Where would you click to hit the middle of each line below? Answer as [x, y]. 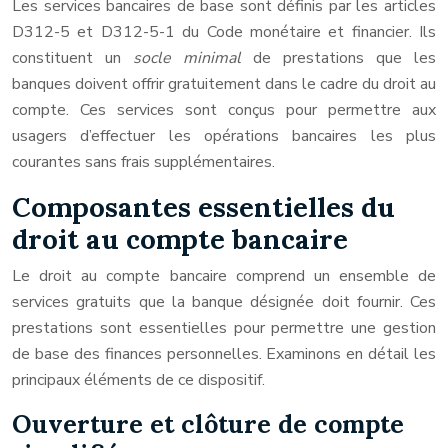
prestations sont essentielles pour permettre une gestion [224, 328]
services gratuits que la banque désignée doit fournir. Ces [224, 302]
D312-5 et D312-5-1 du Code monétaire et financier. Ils [224, 32]
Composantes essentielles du [203, 207]
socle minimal [193, 58]
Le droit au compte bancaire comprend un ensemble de [224, 276]
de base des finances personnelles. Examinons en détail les [224, 354]
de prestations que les [344, 58]
